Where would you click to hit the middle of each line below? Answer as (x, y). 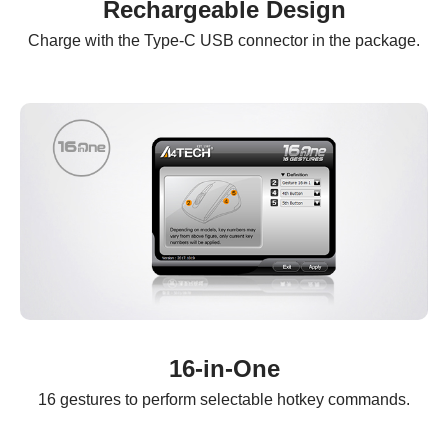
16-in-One (224, 368)
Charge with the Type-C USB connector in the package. (224, 40)
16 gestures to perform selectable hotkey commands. (224, 399)
